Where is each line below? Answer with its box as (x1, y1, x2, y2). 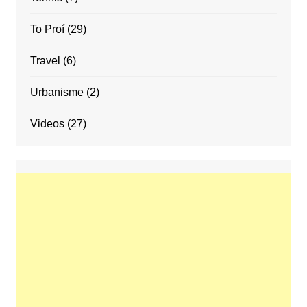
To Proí (29, 23, 64, 35)
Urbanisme (29, 86, 84, 98)
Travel (29, 54, 60, 66)
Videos (29, 117, 64, 130)
